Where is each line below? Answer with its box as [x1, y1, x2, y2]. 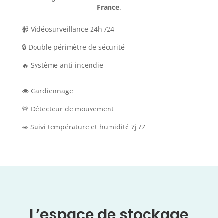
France [96, 2, 119, 12]
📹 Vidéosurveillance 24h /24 [21, 24, 114, 34]
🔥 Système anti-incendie [21, 60, 103, 70]
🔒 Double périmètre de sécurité [21, 42, 125, 52]
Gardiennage [30, 86, 73, 96]
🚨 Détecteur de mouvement [21, 104, 114, 114]
